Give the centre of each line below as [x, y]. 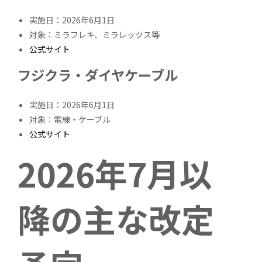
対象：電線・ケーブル [70, 120]
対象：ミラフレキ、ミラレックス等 [95, 34]
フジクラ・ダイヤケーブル [98, 75]
